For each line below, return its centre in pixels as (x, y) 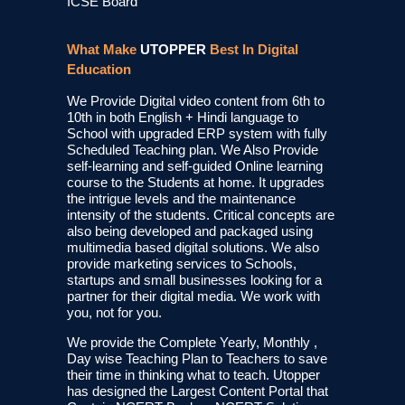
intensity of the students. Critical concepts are (201, 215)
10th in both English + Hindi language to (183, 117)
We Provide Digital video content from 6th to (196, 101)
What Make (104, 49)
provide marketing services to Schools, (182, 264)
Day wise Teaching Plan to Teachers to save (197, 358)
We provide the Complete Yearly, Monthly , (192, 342)
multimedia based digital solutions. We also (193, 247)
